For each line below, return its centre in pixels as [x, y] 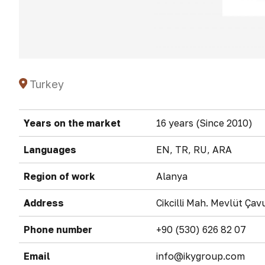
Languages [50, 150]
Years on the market [72, 123]
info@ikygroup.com [201, 256]
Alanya [172, 176]
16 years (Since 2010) [204, 123]
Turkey [46, 84]
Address [44, 203]
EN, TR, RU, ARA [194, 150]
